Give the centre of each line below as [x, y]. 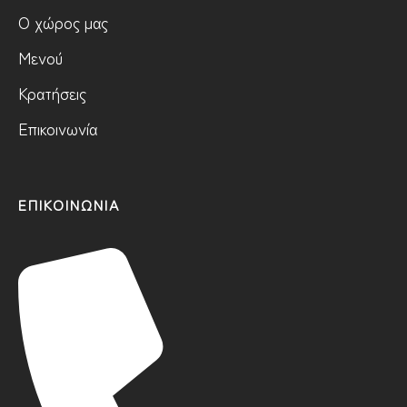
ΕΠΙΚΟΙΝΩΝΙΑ [69, 205]
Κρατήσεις [52, 93]
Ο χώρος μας [63, 22]
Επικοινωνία [58, 129]
